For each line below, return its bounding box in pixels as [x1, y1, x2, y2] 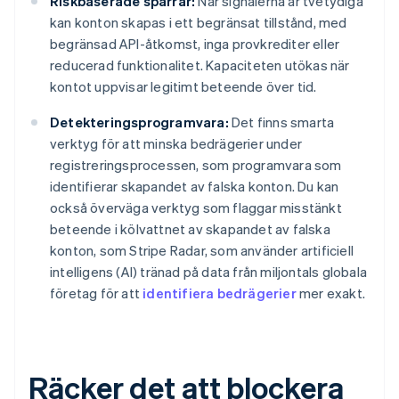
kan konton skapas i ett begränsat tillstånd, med [50, 13, 347, 32]
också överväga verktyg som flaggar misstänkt [50, 199, 342, 217]
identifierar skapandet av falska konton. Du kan [50, 177, 339, 196]
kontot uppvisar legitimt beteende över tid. [50, 77, 317, 96]
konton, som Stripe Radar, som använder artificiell [50, 241, 354, 260]
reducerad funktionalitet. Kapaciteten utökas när [50, 56, 350, 75]
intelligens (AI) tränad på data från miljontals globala [50, 263, 368, 281]
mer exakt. [296, 284, 366, 303]
